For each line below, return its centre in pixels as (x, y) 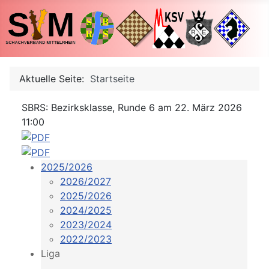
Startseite (112, 79)
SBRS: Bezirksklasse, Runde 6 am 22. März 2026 (132, 108)
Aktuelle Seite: (55, 79)
